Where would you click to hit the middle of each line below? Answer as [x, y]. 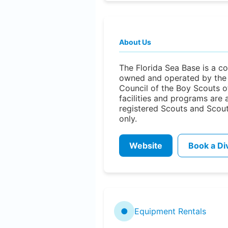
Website [146, 145]
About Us [135, 42]
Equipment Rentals [170, 211]
